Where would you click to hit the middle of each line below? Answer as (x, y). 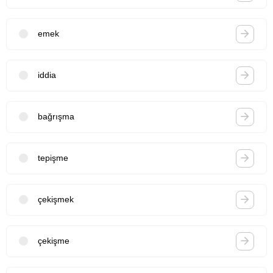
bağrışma (56, 117)
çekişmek (56, 200)
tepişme (53, 158)
